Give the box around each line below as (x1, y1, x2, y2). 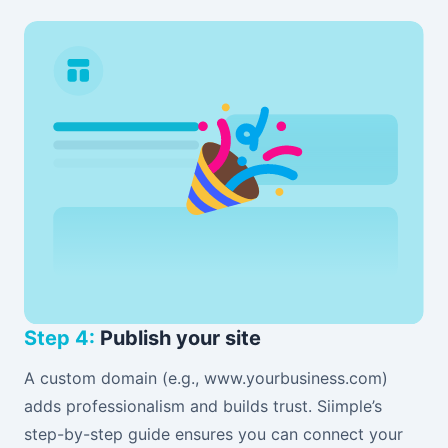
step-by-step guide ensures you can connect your (24, 424, 403, 445)
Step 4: (24, 326, 95, 351)
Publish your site (95, 326, 261, 351)
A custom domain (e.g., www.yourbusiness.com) (24, 368, 388, 389)
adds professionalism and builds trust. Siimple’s (24, 396, 382, 417)
